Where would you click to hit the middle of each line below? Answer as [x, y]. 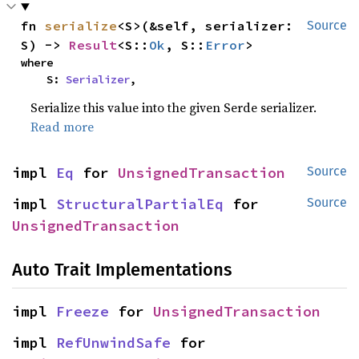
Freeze [83, 312]
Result [93, 45]
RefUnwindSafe [113, 343]
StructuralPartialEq [140, 204]
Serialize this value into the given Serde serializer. [174, 108]
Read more [63, 127]
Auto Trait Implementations [122, 270]
